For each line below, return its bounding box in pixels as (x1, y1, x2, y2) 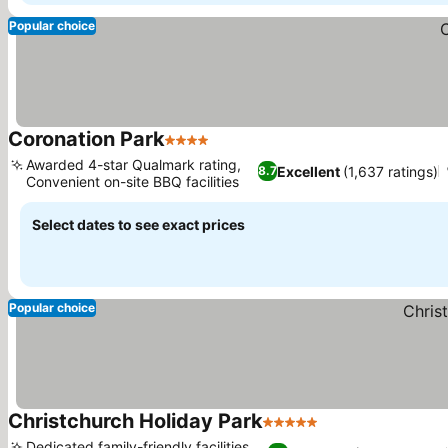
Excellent (276, 162, 340, 180)
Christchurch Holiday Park (8, 409, 263, 433)
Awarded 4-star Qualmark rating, (26, 156, 241, 173)
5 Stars (262, 422, 316, 442)
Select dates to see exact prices (32, 216, 245, 233)
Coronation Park (8, 127, 165, 151)
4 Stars (164, 140, 218, 160)
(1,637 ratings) (342, 162, 438, 180)
